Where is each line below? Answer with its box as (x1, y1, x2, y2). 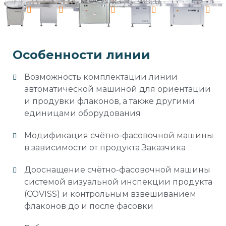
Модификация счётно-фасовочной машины (24, 130, 213, 140)
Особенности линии (13, 47, 150, 62)
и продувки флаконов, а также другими (24, 96, 195, 106)
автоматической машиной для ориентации (24, 84, 211, 94)
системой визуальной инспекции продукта (24, 177, 212, 187)
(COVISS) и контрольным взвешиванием (24, 189, 196, 199)
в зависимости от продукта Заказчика (24, 142, 186, 152)
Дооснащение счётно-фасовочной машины (24, 164, 210, 175)
